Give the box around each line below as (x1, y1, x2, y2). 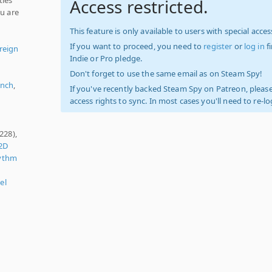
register (203, 41, 233, 52)
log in (243, 41, 265, 52)
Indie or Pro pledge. (69, 53, 143, 64)
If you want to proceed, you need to (69, 41, 204, 52)
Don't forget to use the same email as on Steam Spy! (69, 68, 263, 79)
